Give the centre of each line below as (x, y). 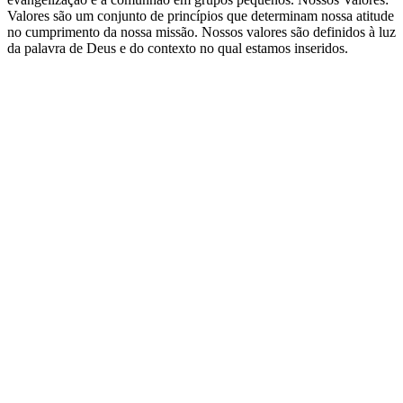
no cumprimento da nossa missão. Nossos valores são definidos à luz (201, 31)
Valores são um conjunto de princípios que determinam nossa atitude (201, 15)
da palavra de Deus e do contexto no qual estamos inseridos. (178, 48)
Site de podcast (50, 64)
